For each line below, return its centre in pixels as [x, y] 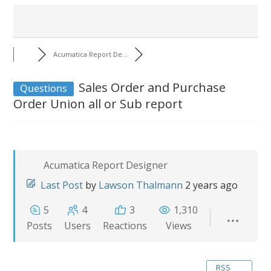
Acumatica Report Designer [106, 165]
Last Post [62, 185]
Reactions [125, 226]
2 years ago [212, 185]
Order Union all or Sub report [98, 104]
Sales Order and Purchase [151, 87]
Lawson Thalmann [141, 185]
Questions [44, 88]
